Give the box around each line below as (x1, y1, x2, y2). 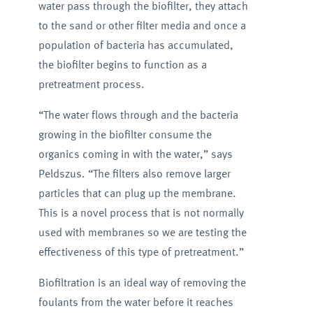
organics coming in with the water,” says (38, 145, 233, 162)
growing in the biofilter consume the (38, 126, 212, 143)
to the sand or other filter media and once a (38, 17, 246, 34)
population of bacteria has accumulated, (38, 36, 233, 53)
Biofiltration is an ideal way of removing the (38, 274, 246, 291)
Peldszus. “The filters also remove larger (38, 165, 231, 182)
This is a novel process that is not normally (38, 204, 244, 221)
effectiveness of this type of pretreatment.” (38, 243, 244, 260)
